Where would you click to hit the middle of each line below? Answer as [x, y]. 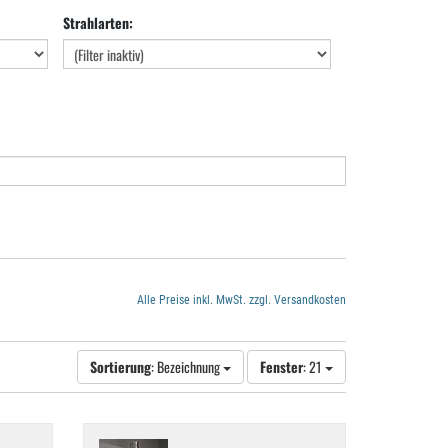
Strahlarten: [98, 22]
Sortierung [120, 366]
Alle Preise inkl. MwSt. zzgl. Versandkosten [241, 300]
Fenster [281, 366]
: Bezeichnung [187, 366]
